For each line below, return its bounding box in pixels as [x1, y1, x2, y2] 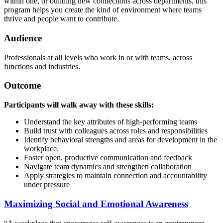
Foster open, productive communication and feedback [24, 153, 192, 162]
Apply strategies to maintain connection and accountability [24, 171, 207, 180]
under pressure [24, 180, 70, 189]
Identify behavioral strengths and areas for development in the [24, 135, 217, 144]
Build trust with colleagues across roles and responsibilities [24, 126, 208, 135]
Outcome [4, 80, 41, 91]
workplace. [24, 144, 59, 153]
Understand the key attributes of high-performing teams [24, 117, 197, 126]
